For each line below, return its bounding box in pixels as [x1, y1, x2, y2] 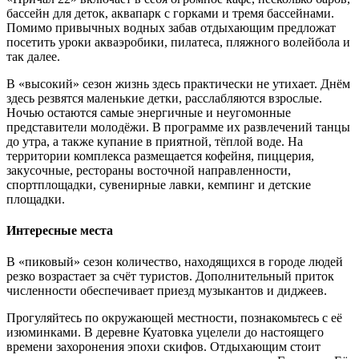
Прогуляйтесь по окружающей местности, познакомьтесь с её [6, 311, 342, 325]
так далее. [6, 49, 60, 63]
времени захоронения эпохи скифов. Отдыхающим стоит [6, 340, 321, 354]
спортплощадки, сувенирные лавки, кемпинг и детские [6, 177, 311, 192]
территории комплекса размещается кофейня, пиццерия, [6, 148, 314, 163]
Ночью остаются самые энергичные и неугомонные [6, 105, 291, 119]
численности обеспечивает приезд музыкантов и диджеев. [6, 284, 327, 298]
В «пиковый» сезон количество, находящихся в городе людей [6, 255, 343, 269]
